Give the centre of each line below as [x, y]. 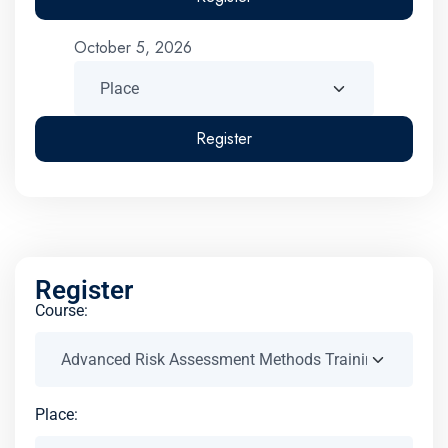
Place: [56, 415]
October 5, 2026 [133, 47]
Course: [61, 311]
